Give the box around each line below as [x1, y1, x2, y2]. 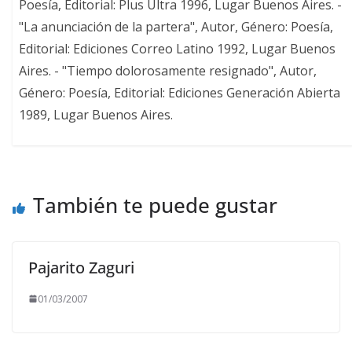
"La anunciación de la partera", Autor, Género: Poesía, [19, 18, 334, 36]
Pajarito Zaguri [28, 256, 134, 278]
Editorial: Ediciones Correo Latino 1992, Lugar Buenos [19, 40, 336, 58]
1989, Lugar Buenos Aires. [19, 106, 174, 124]
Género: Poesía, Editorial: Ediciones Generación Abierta [19, 84, 341, 102]
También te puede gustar [33, 190, 277, 219]
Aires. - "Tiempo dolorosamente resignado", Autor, [19, 62, 317, 80]
